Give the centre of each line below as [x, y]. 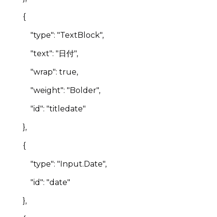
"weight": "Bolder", [54, 90]
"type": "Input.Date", [57, 164]
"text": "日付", [43, 53]
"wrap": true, [43, 72]
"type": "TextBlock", [55, 35]
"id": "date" [39, 182]
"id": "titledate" [46, 108]
